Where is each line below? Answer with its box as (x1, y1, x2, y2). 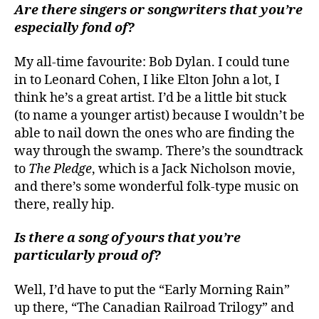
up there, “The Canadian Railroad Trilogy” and (14, 299, 294, 316)
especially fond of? (14, 20, 135, 37)
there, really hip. (14, 196, 117, 213)
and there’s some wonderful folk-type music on (14, 178, 299, 195)
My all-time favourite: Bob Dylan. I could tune (14, 53, 290, 70)
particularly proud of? (14, 248, 161, 265)
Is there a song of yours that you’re (14, 230, 241, 247)
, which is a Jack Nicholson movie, (92, 160, 296, 177)
